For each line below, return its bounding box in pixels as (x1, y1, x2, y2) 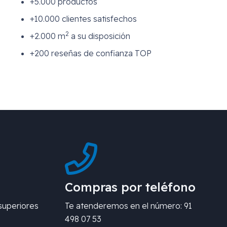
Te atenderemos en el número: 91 (65, 201, 192, 211)
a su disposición (68, 30, 130, 41)
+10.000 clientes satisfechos (29, 13, 137, 24)
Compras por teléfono (65, 179, 196, 195)
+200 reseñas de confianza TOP (29, 48, 152, 58)
